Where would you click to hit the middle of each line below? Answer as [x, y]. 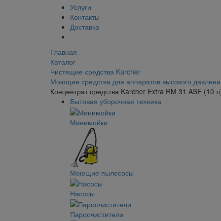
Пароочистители [97, 214]
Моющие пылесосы [102, 172]
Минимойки [89, 122]
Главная [64, 52]
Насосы [82, 193]
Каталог [63, 62]
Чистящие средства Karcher [95, 72]
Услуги [81, 7]
